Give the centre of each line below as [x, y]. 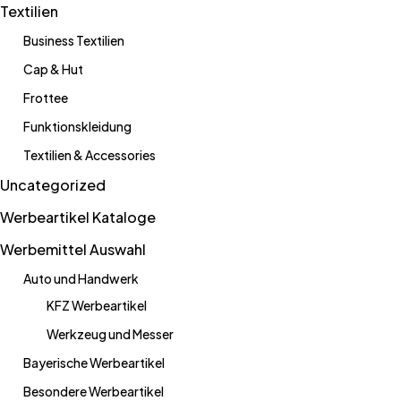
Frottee [46, 98]
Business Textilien [74, 40]
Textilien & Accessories [90, 155]
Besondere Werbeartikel [94, 391]
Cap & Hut [53, 69]
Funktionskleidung [77, 126]
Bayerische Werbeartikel [94, 363]
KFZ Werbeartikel [97, 305]
